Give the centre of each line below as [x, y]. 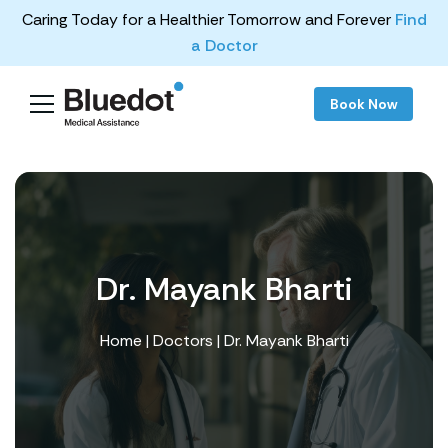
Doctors [182, 340]
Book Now [363, 103]
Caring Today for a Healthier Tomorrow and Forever [208, 19]
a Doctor [224, 45]
